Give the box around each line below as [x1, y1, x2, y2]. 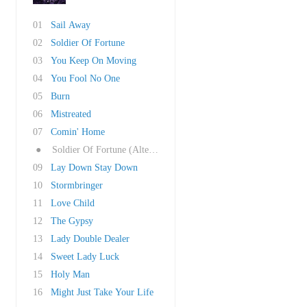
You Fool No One [51, 73, 120, 84]
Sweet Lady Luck [51, 251, 119, 262]
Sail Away [51, 20, 90, 30]
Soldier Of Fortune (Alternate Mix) [52, 145, 190, 155]
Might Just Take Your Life [51, 287, 153, 297]
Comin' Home [51, 127, 105, 137]
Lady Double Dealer [51, 234, 130, 244]
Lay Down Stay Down [51, 162, 138, 173]
